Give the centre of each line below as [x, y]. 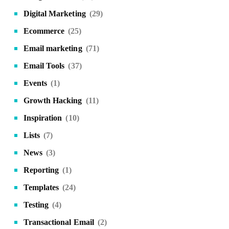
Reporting [41, 170]
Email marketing [53, 48]
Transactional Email [59, 222]
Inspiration [43, 118]
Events [35, 83]
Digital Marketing [54, 14]
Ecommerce [44, 31]
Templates [41, 187]
